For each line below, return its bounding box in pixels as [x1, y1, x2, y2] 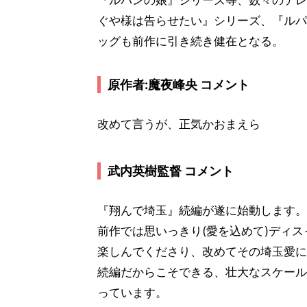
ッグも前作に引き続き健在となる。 [97, 34, 284, 48]
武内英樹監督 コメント [108, 164, 234, 178]
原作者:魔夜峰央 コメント [108, 77, 249, 92]
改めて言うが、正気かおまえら [97, 117, 260, 131]
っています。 [97, 286, 167, 299]
